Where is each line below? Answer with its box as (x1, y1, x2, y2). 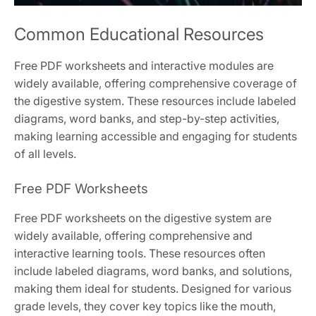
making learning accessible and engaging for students (14, 128, 297, 143)
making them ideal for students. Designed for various (14, 281, 291, 296)
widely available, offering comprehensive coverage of (14, 75, 297, 90)
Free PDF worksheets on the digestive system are (14, 210, 272, 225)
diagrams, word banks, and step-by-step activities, (14, 111, 279, 126)
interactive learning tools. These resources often (14, 245, 265, 260)
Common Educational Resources (14, 23, 264, 44)
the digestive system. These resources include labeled (14, 93, 296, 108)
